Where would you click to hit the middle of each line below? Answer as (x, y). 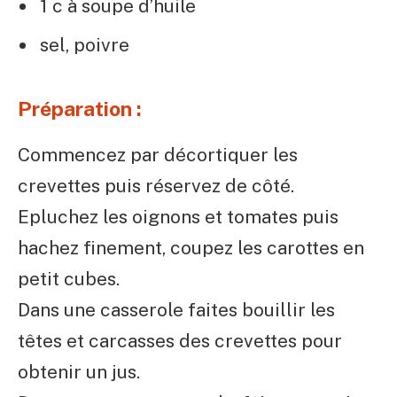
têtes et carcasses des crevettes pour (180, 341)
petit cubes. (69, 279)
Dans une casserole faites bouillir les (176, 310)
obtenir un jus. (79, 372)
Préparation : (80, 108)
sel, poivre (85, 45)
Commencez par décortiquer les (158, 155)
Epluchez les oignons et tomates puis (178, 217)
